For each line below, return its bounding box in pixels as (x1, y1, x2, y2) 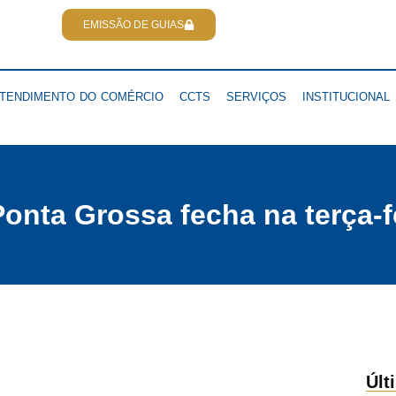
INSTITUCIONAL (302, 90, 390, 103)
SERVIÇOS (226, 90, 286, 103)
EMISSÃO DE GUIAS (83, 19, 185, 31)
